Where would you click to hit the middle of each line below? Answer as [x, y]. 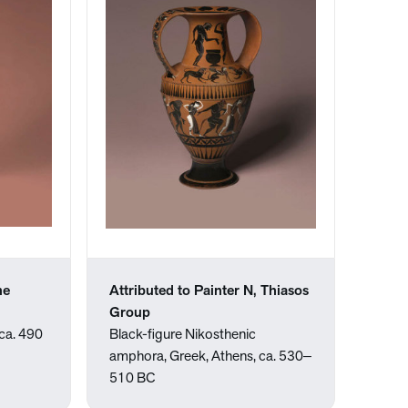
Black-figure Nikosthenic [183, 335]
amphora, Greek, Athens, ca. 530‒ [211, 357]
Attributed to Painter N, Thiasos [209, 291]
